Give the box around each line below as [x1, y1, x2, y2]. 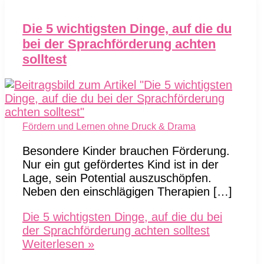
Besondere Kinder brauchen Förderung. [22, 144, 230, 157]
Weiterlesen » [22, 237, 94, 250]
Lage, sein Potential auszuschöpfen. [22, 171, 212, 184]
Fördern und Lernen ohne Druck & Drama [22, 121, 196, 131]
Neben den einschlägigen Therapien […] [22, 184, 232, 198]
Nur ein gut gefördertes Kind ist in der [22, 157, 219, 171]
